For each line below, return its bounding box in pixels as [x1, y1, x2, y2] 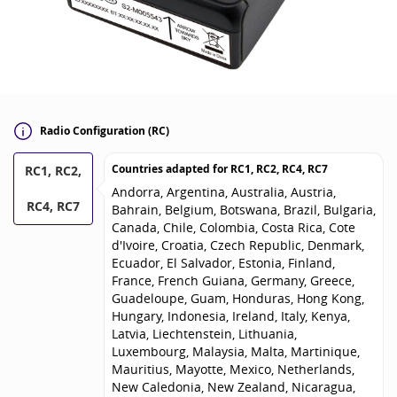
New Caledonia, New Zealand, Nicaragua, [111, 378, 355, 395]
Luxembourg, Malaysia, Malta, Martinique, [111, 342, 360, 360]
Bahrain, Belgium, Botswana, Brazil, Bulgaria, [111, 200, 376, 218]
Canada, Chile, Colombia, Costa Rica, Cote [111, 218, 355, 236]
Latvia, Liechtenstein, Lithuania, [111, 324, 297, 342]
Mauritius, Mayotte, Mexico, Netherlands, [111, 360, 354, 378]
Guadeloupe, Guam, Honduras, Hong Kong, [111, 289, 364, 307]
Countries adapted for [111, 160, 230, 176]
